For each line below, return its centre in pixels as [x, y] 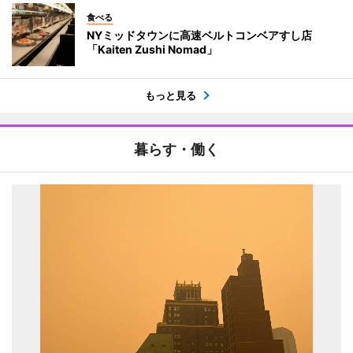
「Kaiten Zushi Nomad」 [152, 49]
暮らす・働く [176, 149]
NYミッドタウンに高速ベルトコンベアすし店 [199, 35]
